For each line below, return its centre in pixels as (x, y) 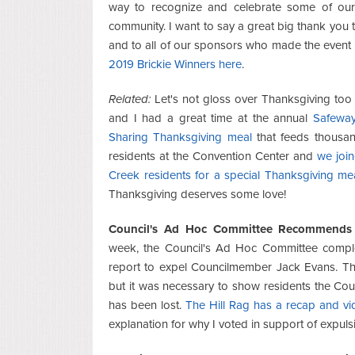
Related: (130, 99)
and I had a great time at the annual (211, 118)
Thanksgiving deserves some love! (197, 194)
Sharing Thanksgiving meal (180, 137)
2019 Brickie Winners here (175, 64)
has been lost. (147, 305)
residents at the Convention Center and (213, 156)
